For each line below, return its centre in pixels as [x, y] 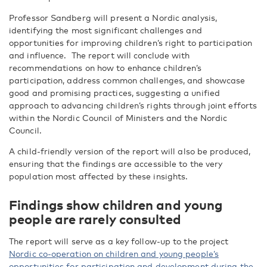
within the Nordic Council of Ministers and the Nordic [118, 118]
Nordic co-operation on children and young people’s [114, 254]
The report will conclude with [131, 55]
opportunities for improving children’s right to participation [131, 43]
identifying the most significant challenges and [105, 30]
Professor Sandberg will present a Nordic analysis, [113, 18]
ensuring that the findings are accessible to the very [116, 164]
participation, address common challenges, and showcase [127, 80]
